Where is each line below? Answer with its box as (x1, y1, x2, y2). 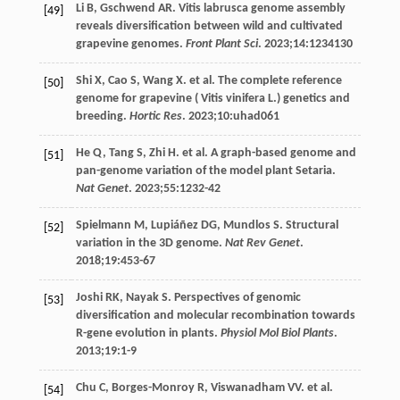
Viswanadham (210, 380, 285, 395)
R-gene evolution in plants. (75, 326, 221, 340)
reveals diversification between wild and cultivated (75, 19, 343, 33)
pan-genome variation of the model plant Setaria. (75, 163, 336, 178)
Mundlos (222, 218, 271, 232)
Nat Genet (75, 181, 129, 196)
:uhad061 (229, 109, 279, 123)
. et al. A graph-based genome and (175, 146, 356, 160)
